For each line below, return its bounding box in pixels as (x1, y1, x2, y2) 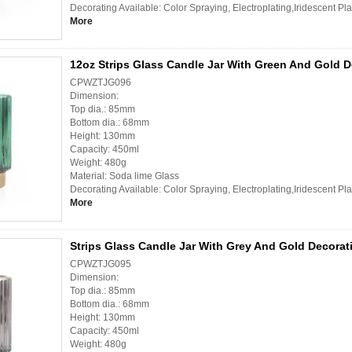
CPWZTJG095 (70, 258, 131, 270)
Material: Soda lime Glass (70, 170, 179, 182)
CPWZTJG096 (70, 77, 131, 89)
